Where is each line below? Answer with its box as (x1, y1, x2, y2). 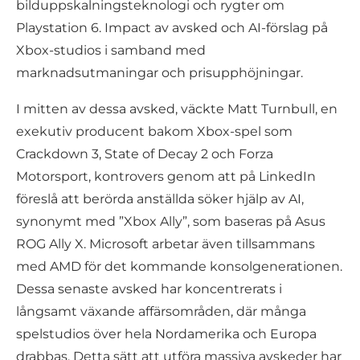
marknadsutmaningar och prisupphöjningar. (16, 65, 303, 80)
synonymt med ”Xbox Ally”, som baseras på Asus (16, 214, 325, 229)
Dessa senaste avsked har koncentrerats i (16, 281, 282, 297)
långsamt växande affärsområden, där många (16, 304, 306, 319)
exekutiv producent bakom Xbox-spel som (16, 124, 292, 139)
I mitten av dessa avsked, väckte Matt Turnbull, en (16, 101, 337, 117)
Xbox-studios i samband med (16, 43, 206, 58)
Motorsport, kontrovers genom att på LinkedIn (16, 169, 316, 184)
